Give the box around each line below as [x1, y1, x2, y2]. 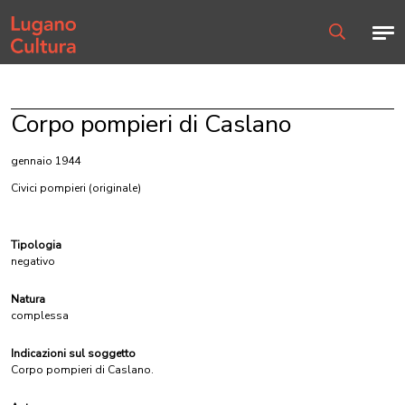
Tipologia [11, 238, 61, 252]
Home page [10, 11, 70, 25]
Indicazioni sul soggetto [11, 346, 136, 361]
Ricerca [328, 40, 364, 55]
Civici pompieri [11, 181, 86, 195]
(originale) [89, 181, 141, 195]
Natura [11, 292, 45, 306]
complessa [11, 308, 69, 323]
